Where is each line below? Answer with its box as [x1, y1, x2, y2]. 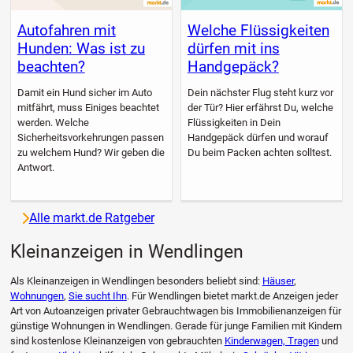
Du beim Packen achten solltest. [187, 146, 332, 158]
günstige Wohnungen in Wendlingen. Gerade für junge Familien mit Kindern [9, 320, 342, 333]
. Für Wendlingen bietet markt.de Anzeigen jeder [126, 290, 338, 303]
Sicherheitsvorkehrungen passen [17, 131, 164, 143]
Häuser [262, 275, 294, 288]
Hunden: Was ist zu [17, 39, 145, 58]
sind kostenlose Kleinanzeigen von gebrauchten [9, 335, 225, 347]
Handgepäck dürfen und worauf [187, 131, 329, 143]
